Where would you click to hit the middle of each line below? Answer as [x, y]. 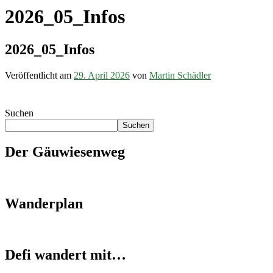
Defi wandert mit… [66, 255]
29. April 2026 [102, 75]
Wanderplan [44, 203]
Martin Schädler [180, 75]
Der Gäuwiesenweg [65, 151]
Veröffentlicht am [39, 75]
